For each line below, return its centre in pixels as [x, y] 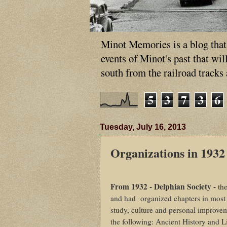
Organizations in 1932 [168, 153]
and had [124, 198]
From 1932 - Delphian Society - [164, 187]
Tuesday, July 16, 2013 [143, 127]
